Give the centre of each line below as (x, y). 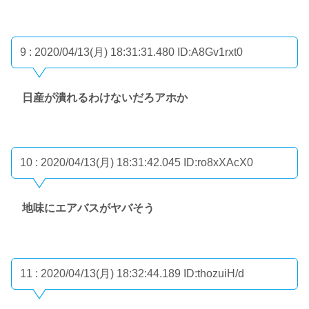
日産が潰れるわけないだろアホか (105, 97)
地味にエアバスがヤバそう (88, 208)
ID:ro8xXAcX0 (218, 163)
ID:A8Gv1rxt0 (210, 52)
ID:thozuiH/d (214, 273)
